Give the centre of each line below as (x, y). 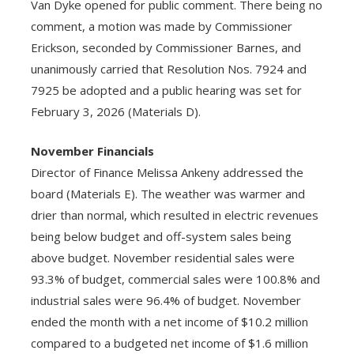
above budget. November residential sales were (162, 257)
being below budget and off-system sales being (161, 236)
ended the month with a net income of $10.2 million (169, 321)
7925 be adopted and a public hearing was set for (166, 90)
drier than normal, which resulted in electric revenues (174, 215)
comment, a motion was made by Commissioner (161, 26)
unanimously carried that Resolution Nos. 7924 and (168, 69)
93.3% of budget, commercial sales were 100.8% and (175, 279)
